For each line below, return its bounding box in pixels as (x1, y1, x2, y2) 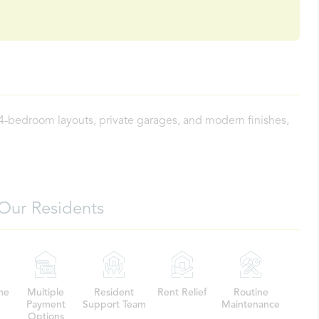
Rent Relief (157, 288, 207, 298)
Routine (233, 288, 268, 298)
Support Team (82, 300, 146, 310)
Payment (26, 300, 66, 310)
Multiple (27, 288, 64, 298)
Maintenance (221, 300, 280, 310)
